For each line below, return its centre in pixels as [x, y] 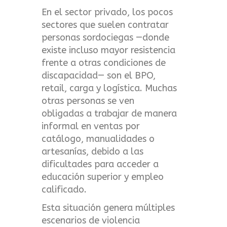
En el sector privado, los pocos [107, 12]
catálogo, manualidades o [98, 139]
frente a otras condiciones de [104, 63]
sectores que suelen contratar [105, 25]
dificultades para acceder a [100, 164]
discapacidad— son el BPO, [99, 76]
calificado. [64, 190]
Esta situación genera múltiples [108, 207]
